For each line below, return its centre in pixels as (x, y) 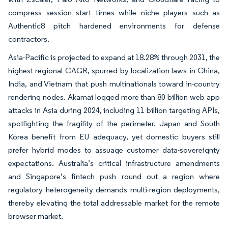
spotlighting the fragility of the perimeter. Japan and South (114, 123)
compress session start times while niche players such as (114, 12)
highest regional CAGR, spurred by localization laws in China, (114, 70)
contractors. (29, 39)
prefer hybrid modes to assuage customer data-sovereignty (114, 150)
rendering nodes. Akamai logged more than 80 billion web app (114, 97)
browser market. (36, 216)
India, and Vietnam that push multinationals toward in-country (114, 83)
